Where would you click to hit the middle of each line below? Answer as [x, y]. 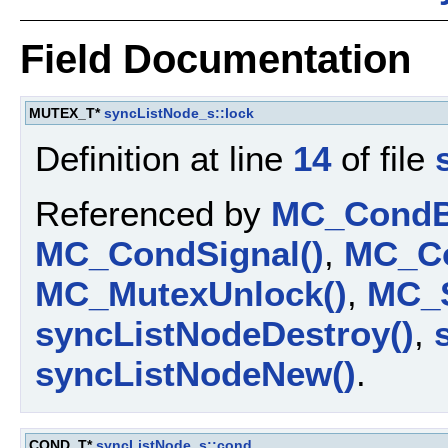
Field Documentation [215, 58]
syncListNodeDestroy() [224, 333]
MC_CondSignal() [179, 253]
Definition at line [164, 159]
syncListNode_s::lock [179, 112]
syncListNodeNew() [195, 373]
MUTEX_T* [66, 112]
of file [383, 159]
